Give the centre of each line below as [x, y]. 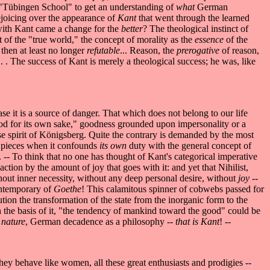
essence [209, 39]
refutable [103, 50]
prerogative [199, 50]
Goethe [67, 189]
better [132, 28]
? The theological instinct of [196, 28]
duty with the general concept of [190, 145]
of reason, [240, 50]
